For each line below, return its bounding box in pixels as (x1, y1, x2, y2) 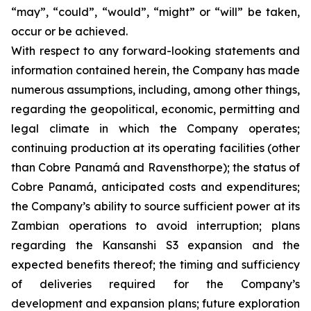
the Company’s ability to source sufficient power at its (11, 199, 300, 213)
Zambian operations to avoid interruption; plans (11, 219, 300, 233)
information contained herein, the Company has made (11, 63, 300, 77)
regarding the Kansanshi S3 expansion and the (11, 238, 300, 252)
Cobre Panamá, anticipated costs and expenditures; (11, 180, 300, 194)
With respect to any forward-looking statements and (11, 44, 300, 58)
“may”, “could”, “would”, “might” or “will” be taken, (11, 5, 300, 19)
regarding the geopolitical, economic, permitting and (11, 102, 300, 116)
